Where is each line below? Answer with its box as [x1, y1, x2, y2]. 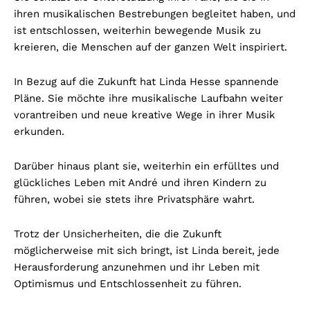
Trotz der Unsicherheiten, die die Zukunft [14, 227, 221, 240]
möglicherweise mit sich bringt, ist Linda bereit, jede [14, 244, 280, 257]
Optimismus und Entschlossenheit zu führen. [14, 277, 241, 290]
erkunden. [14, 125, 64, 138]
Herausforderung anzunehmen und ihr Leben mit [14, 260, 259, 273]
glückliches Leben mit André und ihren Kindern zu [14, 176, 266, 189]
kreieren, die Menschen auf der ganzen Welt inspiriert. [14, 40, 287, 53]
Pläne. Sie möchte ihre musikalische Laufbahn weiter [14, 91, 283, 104]
